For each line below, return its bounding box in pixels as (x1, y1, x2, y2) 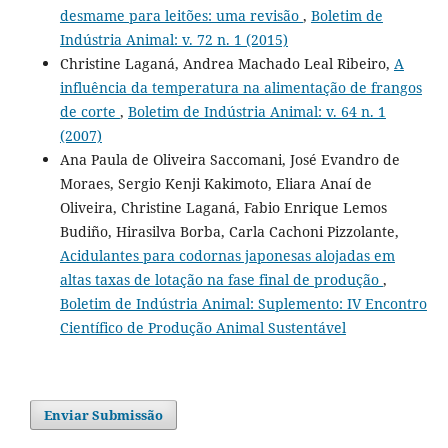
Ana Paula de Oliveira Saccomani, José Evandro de (59, 149, 400, 169)
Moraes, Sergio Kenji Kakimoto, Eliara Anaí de (59, 173, 372, 193)
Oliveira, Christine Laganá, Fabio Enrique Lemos (59, 197, 387, 217)
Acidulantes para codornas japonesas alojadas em (59, 245, 395, 265)
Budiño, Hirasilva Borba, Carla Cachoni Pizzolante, (59, 221, 399, 241)
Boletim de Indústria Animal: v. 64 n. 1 (127, 101, 386, 121)
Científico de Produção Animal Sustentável (59, 317, 346, 337)
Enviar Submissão (44, 405, 164, 424)
